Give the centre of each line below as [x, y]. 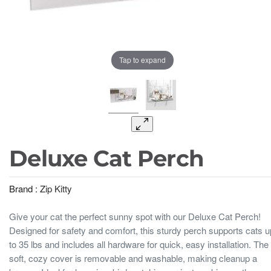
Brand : [24, 188]
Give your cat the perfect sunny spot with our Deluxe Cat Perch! [135, 216]
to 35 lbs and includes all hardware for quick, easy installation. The [139, 244]
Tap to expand [142, 60]
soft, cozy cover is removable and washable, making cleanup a [133, 258]
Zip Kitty [56, 188]
